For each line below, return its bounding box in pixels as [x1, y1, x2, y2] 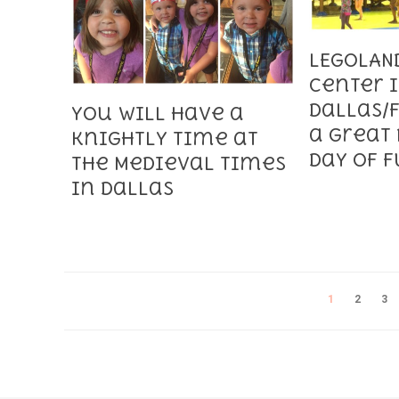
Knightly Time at [71, 127, 258, 151]
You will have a [71, 102, 244, 126]
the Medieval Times [71, 152, 286, 175]
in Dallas [71, 177, 174, 200]
